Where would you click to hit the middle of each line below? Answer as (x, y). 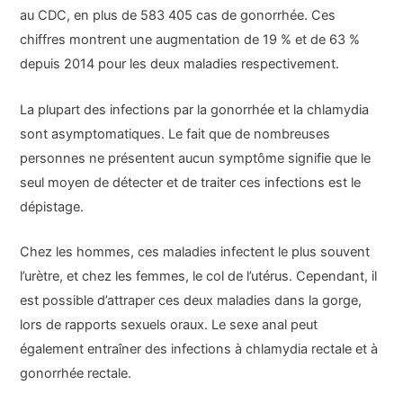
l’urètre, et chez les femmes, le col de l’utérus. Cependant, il (199, 276)
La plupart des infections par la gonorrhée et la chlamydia (195, 109)
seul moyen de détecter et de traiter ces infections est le (191, 182)
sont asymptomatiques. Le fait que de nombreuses (175, 134)
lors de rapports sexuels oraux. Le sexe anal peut (169, 324)
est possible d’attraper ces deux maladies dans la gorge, (191, 300)
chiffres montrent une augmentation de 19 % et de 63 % (190, 40)
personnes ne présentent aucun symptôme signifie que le (196, 158)
